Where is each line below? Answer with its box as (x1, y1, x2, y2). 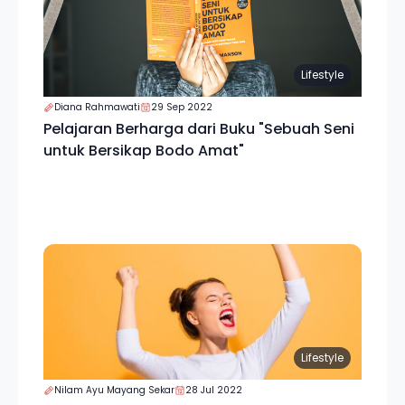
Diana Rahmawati (54, 100, 140, 114)
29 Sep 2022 (151, 100, 212, 114)
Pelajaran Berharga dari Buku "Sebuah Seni (43, 118, 354, 139)
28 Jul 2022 (185, 383, 242, 397)
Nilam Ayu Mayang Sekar (54, 383, 174, 397)
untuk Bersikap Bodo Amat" (43, 140, 244, 161)
